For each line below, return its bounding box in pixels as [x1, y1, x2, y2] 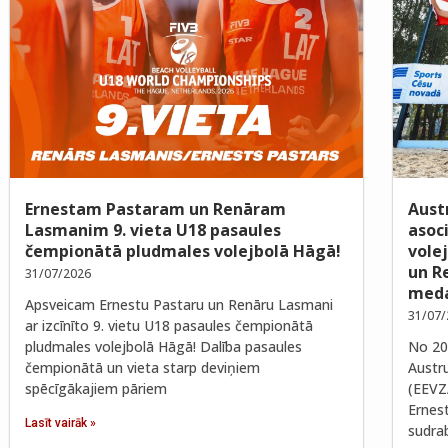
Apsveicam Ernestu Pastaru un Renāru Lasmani [25, 295, 333, 315]
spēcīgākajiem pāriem [25, 379, 167, 399]
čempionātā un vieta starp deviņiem [25, 358, 260, 378]
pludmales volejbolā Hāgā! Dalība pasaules [25, 337, 302, 357]
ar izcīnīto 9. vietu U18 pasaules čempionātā [25, 316, 313, 336]
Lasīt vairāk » [25, 416, 96, 431]
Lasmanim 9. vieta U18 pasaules [25, 219, 281, 242]
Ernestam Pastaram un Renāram [25, 198, 286, 221]
